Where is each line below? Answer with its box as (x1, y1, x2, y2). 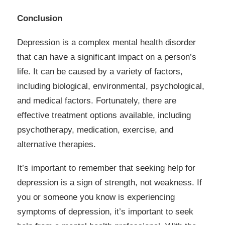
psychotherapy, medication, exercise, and (17, 125, 173, 135)
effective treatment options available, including (17, 110, 191, 120)
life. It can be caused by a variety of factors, (17, 66, 183, 76)
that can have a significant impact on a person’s (17, 52, 196, 62)
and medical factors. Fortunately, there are (17, 95, 176, 105)
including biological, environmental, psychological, (17, 81, 204, 91)
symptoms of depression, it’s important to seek (17, 207, 193, 217)
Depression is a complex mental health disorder (17, 37, 196, 47)
